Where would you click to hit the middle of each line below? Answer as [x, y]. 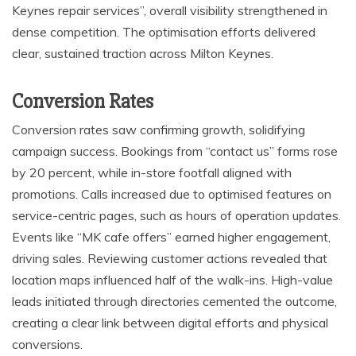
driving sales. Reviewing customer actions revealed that [170, 258]
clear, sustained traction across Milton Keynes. [143, 53]
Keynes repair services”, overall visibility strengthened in [170, 10]
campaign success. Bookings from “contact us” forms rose [175, 151]
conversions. [47, 344]
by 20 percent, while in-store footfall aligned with [152, 172]
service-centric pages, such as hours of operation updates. [176, 215]
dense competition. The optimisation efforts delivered [164, 31]
